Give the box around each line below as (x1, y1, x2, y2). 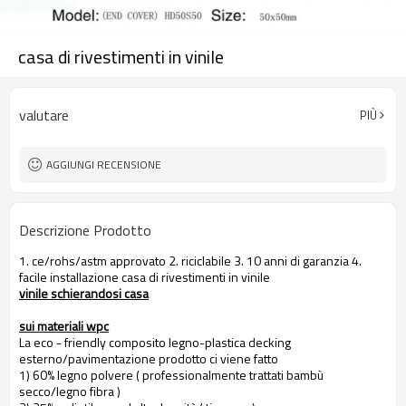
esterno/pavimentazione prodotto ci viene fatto (19, 349, 278, 368)
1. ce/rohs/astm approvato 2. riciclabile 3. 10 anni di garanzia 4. (19, 251, 362, 270)
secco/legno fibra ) (19, 382, 121, 401)
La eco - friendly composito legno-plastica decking (19, 333, 291, 352)
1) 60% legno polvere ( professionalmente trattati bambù (19, 365, 324, 384)
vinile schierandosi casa (19, 284, 149, 303)
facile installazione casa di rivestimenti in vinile (19, 267, 270, 286)
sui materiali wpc (19, 316, 109, 335)
